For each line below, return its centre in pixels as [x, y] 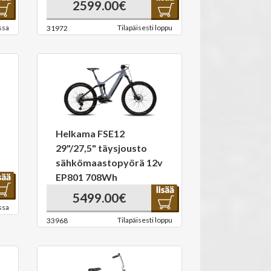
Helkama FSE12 [90, 133]
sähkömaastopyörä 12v [109, 162]
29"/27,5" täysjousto [101, 148]
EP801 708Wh [87, 177]
